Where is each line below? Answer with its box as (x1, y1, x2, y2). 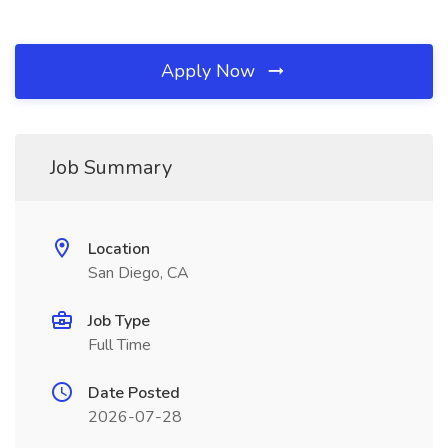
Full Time (88, 334, 151, 356)
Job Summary (50, 154, 172, 181)
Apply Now (161, 59, 260, 83)
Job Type (88, 310, 150, 332)
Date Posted (88, 382, 180, 404)
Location (88, 238, 150, 260)
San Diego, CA (88, 262, 189, 284)
